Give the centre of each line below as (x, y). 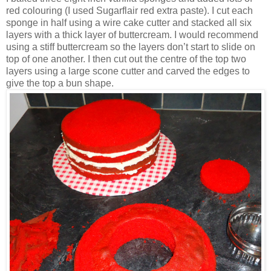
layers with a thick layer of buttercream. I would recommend (132, 35)
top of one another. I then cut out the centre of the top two (126, 59)
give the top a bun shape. (60, 83)
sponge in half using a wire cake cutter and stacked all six (129, 23)
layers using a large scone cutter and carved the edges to (128, 71)
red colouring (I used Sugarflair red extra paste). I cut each (129, 11)
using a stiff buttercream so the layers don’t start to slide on (131, 47)
